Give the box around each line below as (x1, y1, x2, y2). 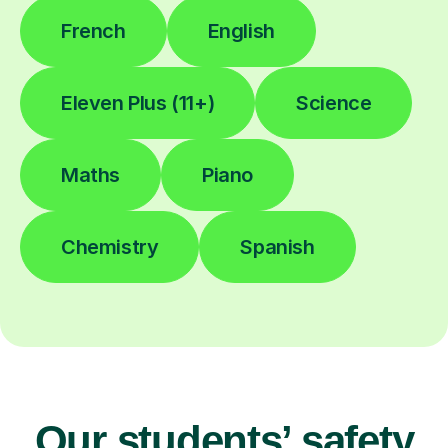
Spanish (240, 235, 315, 260)
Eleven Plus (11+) (61, 91, 215, 116)
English (207, 19, 275, 44)
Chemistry (61, 235, 159, 260)
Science (296, 91, 372, 116)
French (61, 19, 126, 44)
